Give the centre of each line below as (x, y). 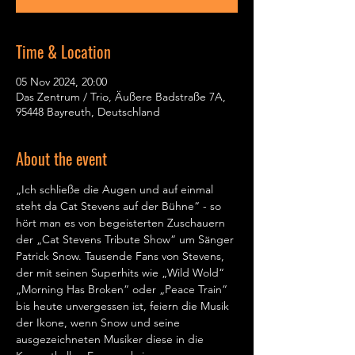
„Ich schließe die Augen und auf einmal (116, 189)
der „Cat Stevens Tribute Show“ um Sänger (126, 239)
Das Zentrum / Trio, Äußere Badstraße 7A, (121, 97)
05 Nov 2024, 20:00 (61, 82)
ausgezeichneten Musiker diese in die (111, 339)
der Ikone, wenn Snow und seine (99, 323)
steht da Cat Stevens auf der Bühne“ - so (120, 206)
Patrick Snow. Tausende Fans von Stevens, (122, 256)
